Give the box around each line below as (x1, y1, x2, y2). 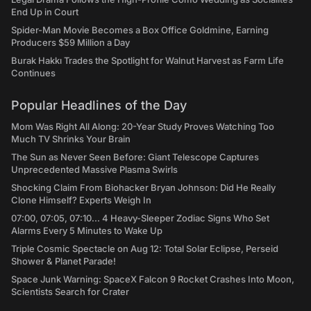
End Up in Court (11, 6, 78, 18)
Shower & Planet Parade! (11, 255, 116, 267)
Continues (11, 67, 56, 79)
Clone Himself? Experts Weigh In (11, 194, 151, 206)
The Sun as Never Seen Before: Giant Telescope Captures (11, 151, 259, 163)
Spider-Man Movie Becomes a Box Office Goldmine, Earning (11, 24, 269, 36)
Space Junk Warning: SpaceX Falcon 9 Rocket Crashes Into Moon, (11, 274, 294, 285)
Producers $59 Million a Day (11, 37, 130, 49)
